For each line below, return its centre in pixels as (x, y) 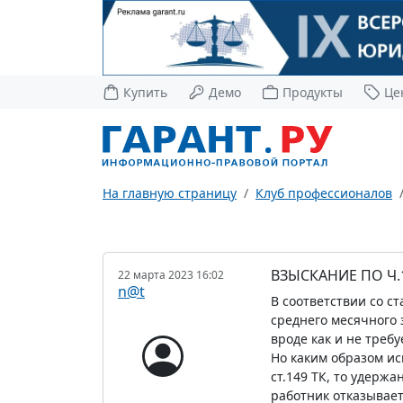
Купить (146, 92)
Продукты (313, 92)
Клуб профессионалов (324, 193)
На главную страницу (170, 193)
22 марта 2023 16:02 (171, 274)
